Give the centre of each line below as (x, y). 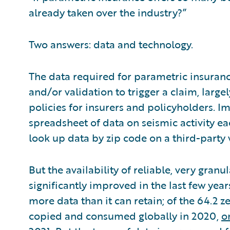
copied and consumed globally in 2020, (125, 215)
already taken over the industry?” (108, 12)
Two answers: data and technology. (111, 44)
